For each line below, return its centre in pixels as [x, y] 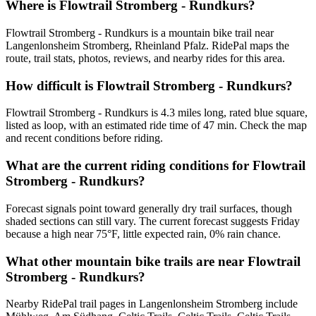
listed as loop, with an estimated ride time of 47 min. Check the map [156, 126]
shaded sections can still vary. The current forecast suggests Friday [153, 221]
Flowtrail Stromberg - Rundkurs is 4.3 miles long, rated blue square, [157, 113]
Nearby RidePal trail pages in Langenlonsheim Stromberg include [152, 304]
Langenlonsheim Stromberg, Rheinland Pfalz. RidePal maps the [147, 46]
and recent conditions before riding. [84, 138]
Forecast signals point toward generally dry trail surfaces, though [149, 208]
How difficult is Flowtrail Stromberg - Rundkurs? [149, 85]
